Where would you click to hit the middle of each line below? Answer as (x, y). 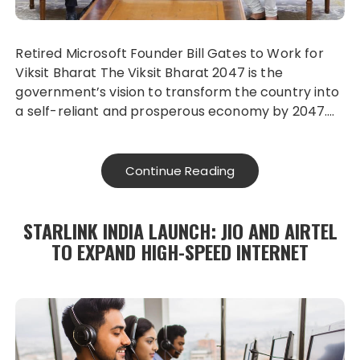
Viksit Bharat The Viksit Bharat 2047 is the (149, 73)
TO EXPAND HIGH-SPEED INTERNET (180, 252)
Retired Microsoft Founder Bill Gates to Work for (170, 54)
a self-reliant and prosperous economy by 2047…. (175, 112)
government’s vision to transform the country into (177, 92)
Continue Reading (180, 171)
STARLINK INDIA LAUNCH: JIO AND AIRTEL (180, 231)
